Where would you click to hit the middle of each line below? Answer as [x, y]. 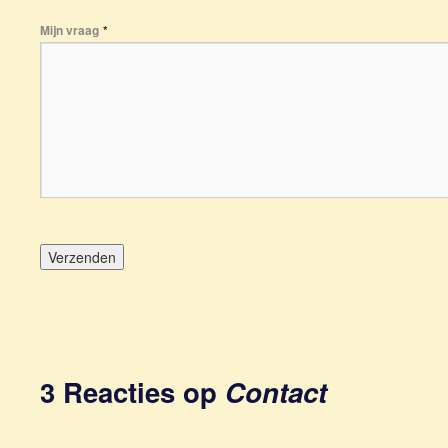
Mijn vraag [69, 30]
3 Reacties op [132, 391]
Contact [276, 391]
